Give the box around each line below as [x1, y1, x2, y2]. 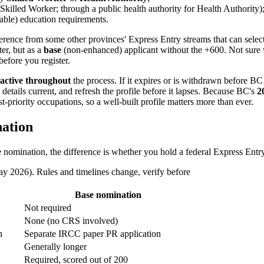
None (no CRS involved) [24, 215, 118, 226]
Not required [24, 202, 71, 213]
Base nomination [75, 189, 141, 200]
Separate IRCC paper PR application [24, 228, 161, 239]
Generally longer [24, 241, 87, 252]
